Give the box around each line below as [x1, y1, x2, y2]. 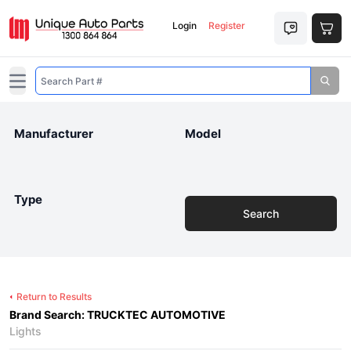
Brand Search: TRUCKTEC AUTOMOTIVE [9, 308, 226, 321]
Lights [9, 324, 42, 338]
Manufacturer [14, 126, 93, 141]
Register [208, 20, 245, 31]
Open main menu [16, 80, 81, 91]
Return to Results [16, 291, 92, 302]
